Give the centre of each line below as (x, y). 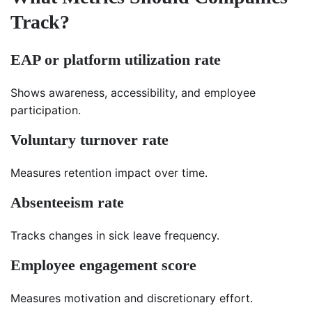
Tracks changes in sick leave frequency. (115, 236)
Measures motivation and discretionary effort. (132, 298)
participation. (46, 110)
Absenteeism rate (67, 203)
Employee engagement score (103, 265)
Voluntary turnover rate (89, 140)
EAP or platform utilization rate (116, 60)
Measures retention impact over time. (109, 173)
